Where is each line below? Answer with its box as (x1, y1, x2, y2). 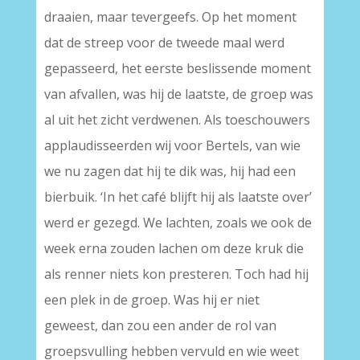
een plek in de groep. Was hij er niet (43, 291, 260, 309)
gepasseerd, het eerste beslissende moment (43, 59, 311, 77)
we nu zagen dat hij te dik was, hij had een (43, 162, 296, 180)
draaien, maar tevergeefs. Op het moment (43, 8, 297, 26)
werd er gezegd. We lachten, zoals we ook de (43, 214, 312, 231)
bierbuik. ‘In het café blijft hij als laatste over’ (43, 188, 312, 206)
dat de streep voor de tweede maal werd (43, 34, 284, 51)
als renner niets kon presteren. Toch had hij (43, 265, 309, 283)
